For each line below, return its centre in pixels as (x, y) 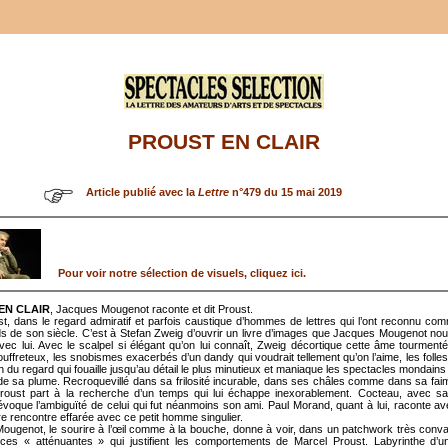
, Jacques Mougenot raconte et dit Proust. (151, 308)
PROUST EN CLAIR (224, 142)
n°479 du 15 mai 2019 (285, 191)
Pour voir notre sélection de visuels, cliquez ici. (182, 272)
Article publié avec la (142, 191)
